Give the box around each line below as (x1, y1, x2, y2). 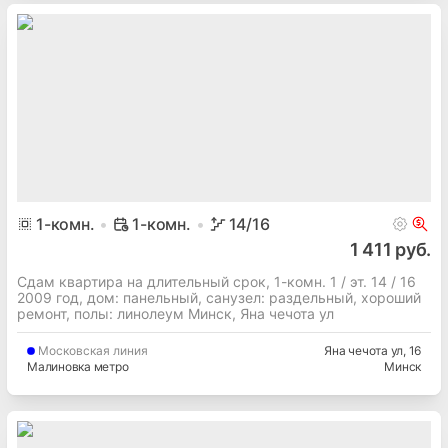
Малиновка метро (27, 359, 129, 375)
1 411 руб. (349, 239, 431, 261)
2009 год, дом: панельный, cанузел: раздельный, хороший (17, 289, 421, 307)
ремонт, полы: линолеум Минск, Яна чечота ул (17, 305, 334, 323)
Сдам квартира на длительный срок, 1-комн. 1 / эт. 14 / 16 (17, 273, 416, 291)
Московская (38, 343, 110, 359)
